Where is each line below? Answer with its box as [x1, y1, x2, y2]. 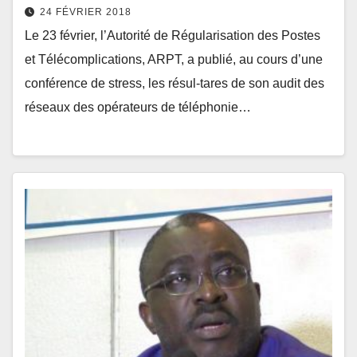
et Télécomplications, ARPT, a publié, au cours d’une [25, 52, 323, 66]
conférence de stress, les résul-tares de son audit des [25, 76, 324, 90]
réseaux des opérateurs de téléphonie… [25, 100, 251, 114]
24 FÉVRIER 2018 [40, 6, 131, 18]
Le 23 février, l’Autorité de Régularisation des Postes [25, 28, 320, 42]
